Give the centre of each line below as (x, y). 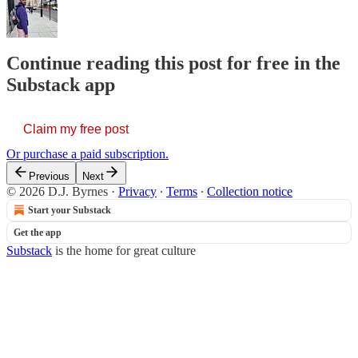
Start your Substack (70, 211)
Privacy (137, 192)
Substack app (61, 85)
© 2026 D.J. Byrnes (57, 192)
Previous (49, 177)
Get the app (38, 233)
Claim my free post (76, 129)
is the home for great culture (124, 251)
